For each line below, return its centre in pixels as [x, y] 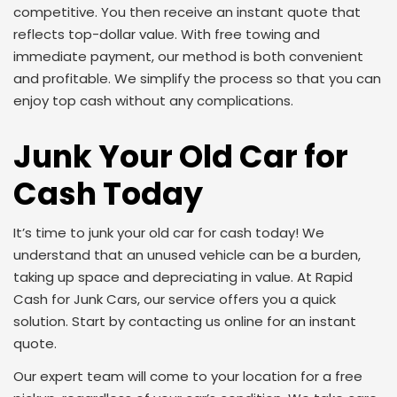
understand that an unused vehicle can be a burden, [187, 255]
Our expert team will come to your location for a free [188, 376]
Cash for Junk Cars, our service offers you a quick [175, 299]
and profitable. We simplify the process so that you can [197, 78]
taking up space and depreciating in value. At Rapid [183, 277]
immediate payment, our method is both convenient [188, 56]
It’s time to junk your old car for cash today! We [169, 233]
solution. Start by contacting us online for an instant [185, 321]
